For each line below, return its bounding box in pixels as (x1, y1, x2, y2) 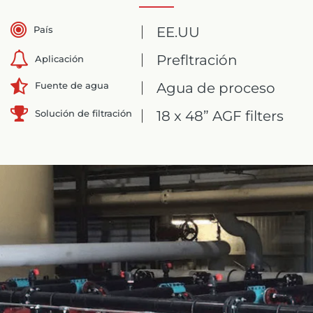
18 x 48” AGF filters (156, 107, 284, 124)
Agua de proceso (156, 79, 276, 96)
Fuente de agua (35, 80, 109, 91)
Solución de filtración (35, 107, 132, 119)
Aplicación (35, 52, 84, 64)
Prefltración (156, 51, 238, 68)
